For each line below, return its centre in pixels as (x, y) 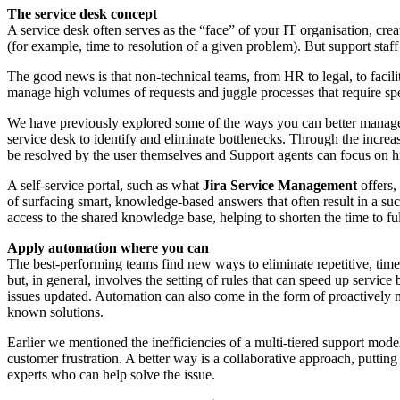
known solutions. (55, 312)
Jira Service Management (282, 185)
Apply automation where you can (108, 247)
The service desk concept (82, 13)
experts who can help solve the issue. (111, 374)
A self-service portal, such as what (105, 185)
